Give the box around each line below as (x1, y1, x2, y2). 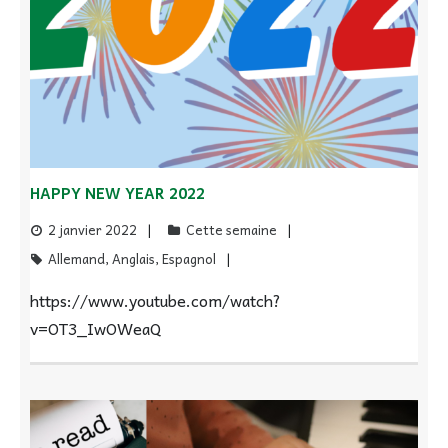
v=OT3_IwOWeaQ (30, 314, 161, 341)
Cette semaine (186, 218, 277, 240)
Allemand (48, 247, 105, 269)
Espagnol (162, 247, 216, 269)
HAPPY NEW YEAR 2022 (30, 180, 205, 205)
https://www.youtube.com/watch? (30, 286, 281, 313)
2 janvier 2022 (48, 218, 137, 240)
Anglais (112, 247, 155, 269)
